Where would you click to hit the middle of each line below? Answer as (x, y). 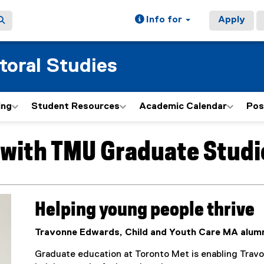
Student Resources (75, 107)
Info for (164, 20)
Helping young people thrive (145, 210)
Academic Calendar (183, 107)
